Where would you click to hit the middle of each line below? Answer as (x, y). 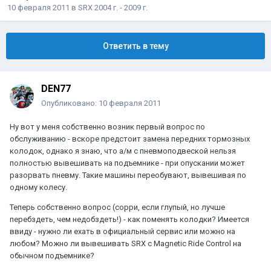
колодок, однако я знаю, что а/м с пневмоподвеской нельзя (123, 151)
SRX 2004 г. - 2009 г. (113, 8)
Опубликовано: (70, 103)
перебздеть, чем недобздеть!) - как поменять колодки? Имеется (129, 220)
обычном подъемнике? (52, 256)
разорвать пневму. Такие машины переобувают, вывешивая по (128, 175)
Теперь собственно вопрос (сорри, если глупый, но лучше (117, 207)
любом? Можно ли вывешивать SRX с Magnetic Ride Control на (126, 244)
